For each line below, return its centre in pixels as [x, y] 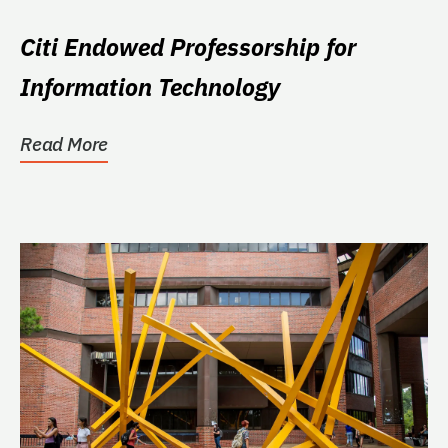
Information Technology [150, 86]
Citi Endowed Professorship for [188, 46]
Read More [64, 143]
